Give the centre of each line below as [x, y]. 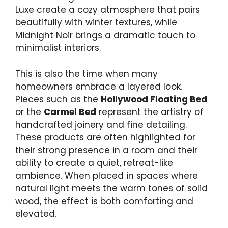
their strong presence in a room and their [106, 150]
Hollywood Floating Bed [154, 99]
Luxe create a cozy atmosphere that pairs [108, 10]
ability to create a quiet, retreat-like [94, 163]
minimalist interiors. [58, 48]
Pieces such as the [58, 99]
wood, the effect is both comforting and [104, 201]
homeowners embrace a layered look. [99, 86]
